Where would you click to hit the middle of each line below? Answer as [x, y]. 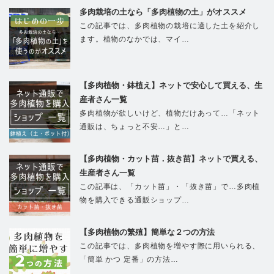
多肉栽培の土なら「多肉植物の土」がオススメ [163, 12]
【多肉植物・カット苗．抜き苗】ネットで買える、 [171, 158]
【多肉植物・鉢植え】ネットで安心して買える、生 [171, 85]
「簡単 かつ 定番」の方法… [129, 259]
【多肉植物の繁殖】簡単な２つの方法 [147, 232]
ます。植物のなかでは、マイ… [135, 39]
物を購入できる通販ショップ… [135, 200]
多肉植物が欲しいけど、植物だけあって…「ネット [170, 113]
